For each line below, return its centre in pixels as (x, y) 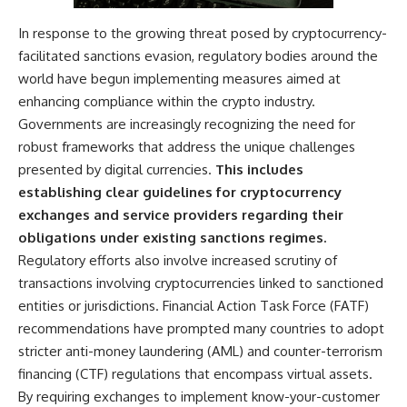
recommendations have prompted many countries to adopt (201, 329)
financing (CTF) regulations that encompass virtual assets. (195, 374)
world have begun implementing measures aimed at (179, 79)
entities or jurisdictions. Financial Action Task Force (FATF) (194, 306)
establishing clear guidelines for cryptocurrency (180, 193)
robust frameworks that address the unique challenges (187, 147)
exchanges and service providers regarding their (181, 215)
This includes (258, 170)
